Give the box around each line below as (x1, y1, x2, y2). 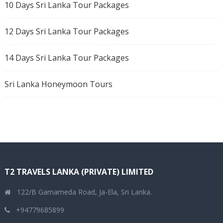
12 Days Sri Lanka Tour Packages (4, 26, 129, 37)
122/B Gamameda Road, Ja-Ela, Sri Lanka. (16, 187, 152, 197)
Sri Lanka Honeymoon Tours (4, 79, 112, 90)
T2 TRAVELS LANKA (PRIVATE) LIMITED (4, 166, 153, 178)
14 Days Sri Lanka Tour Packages (4, 52, 129, 64)
